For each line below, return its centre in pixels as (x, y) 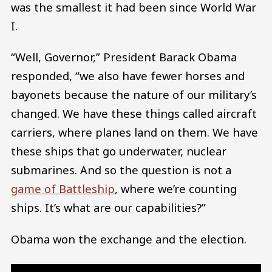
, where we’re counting (176, 189)
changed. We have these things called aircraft (134, 114)
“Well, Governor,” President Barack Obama (124, 57)
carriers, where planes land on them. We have (134, 132)
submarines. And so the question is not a (121, 170)
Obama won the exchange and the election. (129, 239)
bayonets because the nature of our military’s (134, 95)
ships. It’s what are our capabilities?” (108, 208)
